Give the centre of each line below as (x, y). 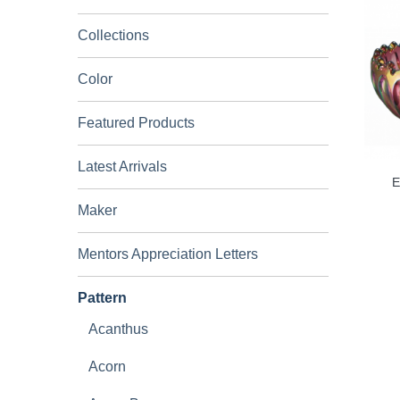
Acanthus (118, 329)
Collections (113, 35)
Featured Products (136, 123)
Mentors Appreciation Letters (168, 254)
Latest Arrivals (122, 167)
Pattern (102, 298)
